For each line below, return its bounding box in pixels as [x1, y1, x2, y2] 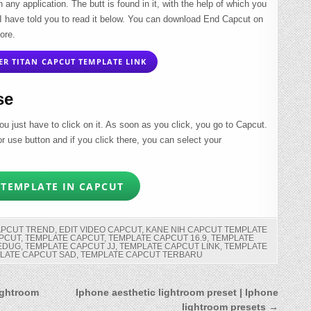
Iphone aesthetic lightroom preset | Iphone [75, 287, 278, 299]
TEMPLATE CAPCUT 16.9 [108, 233, 207, 244]
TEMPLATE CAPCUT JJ [25, 242, 116, 252]
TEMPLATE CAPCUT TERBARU [80, 250, 203, 260]
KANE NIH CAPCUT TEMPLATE [146, 225, 268, 235]
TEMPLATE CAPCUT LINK [119, 242, 221, 252]
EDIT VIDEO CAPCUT [59, 225, 142, 235]
